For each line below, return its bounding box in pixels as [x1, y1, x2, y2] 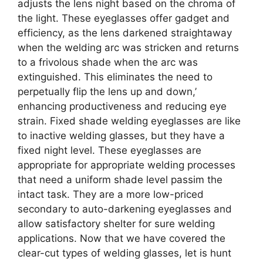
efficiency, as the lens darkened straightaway [18, 26, 232, 39]
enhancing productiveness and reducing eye [18, 100, 227, 112]
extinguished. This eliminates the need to [18, 70, 213, 83]
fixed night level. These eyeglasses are [18, 144, 201, 156]
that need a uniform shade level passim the [18, 173, 222, 186]
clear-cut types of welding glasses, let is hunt [18, 247, 231, 259]
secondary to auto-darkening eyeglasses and [18, 203, 232, 215]
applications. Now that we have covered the [18, 232, 225, 244]
